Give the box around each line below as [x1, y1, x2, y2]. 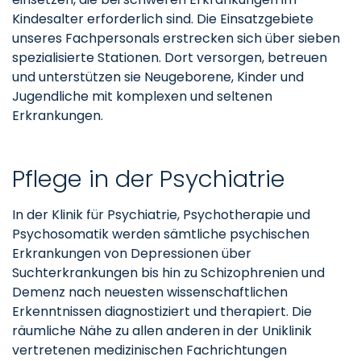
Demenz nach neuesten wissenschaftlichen [12, 282, 288, 301]
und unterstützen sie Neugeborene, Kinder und [12, 67, 304, 86]
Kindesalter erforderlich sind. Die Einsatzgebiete [12, 9, 313, 28]
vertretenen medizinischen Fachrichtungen [12, 340, 287, 359]
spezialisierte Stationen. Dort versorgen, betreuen [12, 48, 327, 67]
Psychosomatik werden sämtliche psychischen [12, 224, 309, 243]
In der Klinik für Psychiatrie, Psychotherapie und [12, 205, 310, 224]
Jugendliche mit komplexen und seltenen [12, 86, 272, 106]
